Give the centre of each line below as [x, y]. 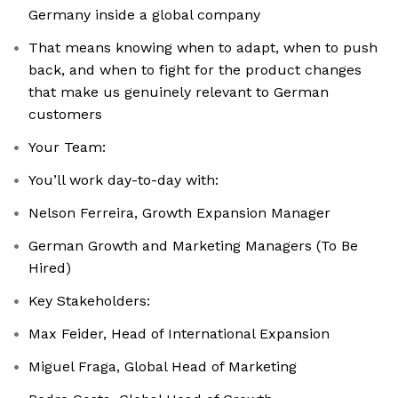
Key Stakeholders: [89, 301]
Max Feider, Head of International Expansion [179, 334]
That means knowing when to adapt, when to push [203, 48]
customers [65, 115]
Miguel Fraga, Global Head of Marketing [163, 367]
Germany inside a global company [144, 15]
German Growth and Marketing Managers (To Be [193, 246]
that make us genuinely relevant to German [179, 92]
